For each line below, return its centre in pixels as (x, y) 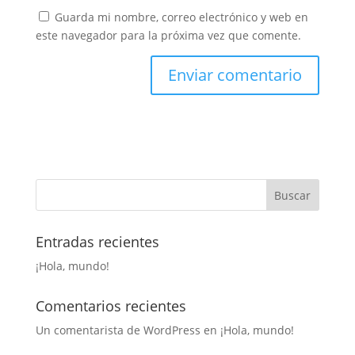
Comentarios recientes (111, 306)
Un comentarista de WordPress (118, 330)
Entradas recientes (97, 242)
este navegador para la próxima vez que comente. (168, 36)
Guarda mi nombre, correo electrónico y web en (181, 17)
